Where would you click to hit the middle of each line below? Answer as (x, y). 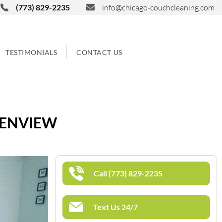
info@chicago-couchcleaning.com (158, 7)
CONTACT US (99, 52)
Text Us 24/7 (115, 207)
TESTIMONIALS (31, 52)
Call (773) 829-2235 (128, 173)
